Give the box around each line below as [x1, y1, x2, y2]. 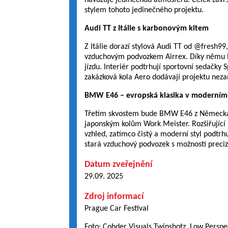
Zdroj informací [84, 192, 144, 202]
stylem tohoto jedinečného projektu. [84, 6, 204, 14]
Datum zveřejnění [84, 160, 152, 169]
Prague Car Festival [84, 205, 149, 213]
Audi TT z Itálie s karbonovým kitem [84, 24, 209, 33]
